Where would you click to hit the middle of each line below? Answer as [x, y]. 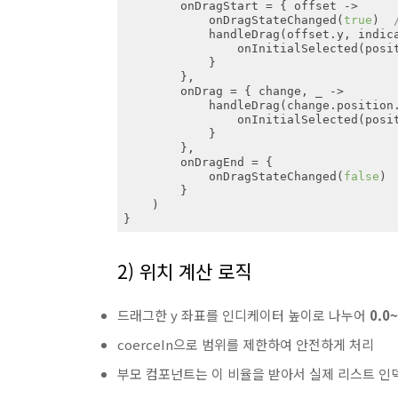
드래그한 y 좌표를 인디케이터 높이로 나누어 [242, 315]
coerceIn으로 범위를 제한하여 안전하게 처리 [246, 344]
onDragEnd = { [151, 162]
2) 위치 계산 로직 [184, 271]
